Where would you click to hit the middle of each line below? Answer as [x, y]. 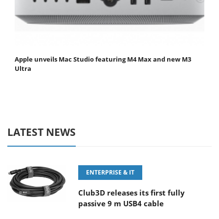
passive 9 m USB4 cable [121, 204]
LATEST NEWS [42, 132]
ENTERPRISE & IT [110, 173]
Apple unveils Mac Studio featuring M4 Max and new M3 [103, 59]
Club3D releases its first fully [131, 193]
